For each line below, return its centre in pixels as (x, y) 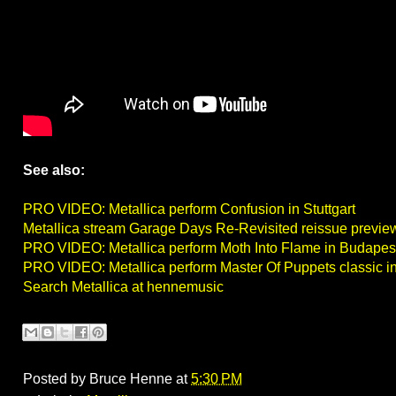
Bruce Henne (131, 379)
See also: (54, 171)
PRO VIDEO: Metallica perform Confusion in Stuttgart (189, 209)
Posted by (56, 379)
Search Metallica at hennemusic (123, 287)
